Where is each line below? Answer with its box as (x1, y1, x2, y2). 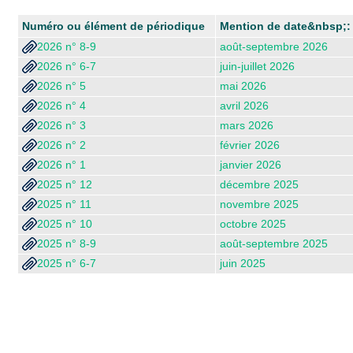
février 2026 (220, 138, 280, 151)
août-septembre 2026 (220, 39, 328, 53)
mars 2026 (220, 118, 273, 132)
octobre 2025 (220, 217, 286, 230)
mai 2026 (220, 79, 266, 92)
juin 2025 (220, 256, 266, 269)
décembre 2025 (220, 177, 299, 191)
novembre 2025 (220, 197, 299, 210)
